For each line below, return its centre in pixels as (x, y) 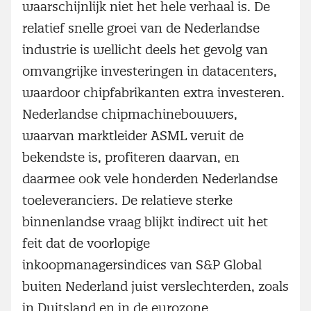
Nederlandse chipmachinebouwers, (130, 114)
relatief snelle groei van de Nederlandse (141, 28)
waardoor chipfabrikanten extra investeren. (153, 92)
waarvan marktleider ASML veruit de (133, 135)
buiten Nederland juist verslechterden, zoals (155, 286)
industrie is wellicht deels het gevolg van (145, 49)
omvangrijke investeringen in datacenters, (150, 71)
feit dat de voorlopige (86, 243)
